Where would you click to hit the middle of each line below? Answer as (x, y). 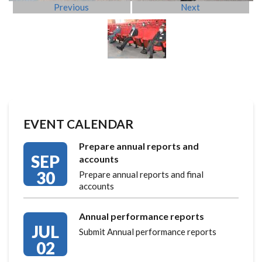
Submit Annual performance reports (148, 232)
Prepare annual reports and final (141, 175)
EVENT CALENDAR (78, 124)
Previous (72, 7)
